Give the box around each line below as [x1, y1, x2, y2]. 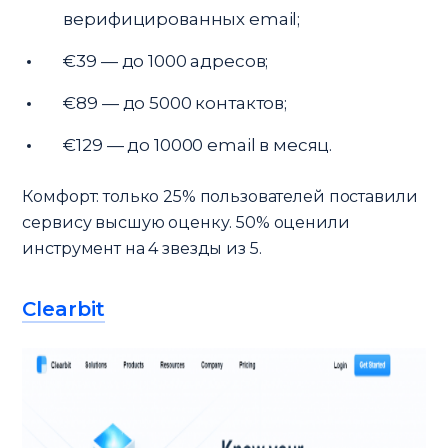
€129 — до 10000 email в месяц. [63, 134, 333, 155]
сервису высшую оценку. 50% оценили [22, 212, 350, 232]
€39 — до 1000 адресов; [63, 50, 269, 71]
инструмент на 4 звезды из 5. [22, 238, 262, 258]
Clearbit [22, 296, 106, 321]
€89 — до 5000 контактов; [63, 92, 288, 113]
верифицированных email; [63, 8, 301, 29]
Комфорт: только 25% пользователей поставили [22, 186, 418, 206]
